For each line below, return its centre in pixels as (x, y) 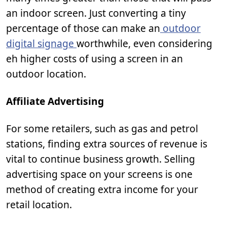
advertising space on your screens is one (99, 174)
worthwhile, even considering (144, 43)
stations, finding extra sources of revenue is (107, 144)
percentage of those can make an (83, 28)
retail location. (39, 204)
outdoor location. (46, 74)
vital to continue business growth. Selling (101, 159)
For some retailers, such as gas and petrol (102, 128)
